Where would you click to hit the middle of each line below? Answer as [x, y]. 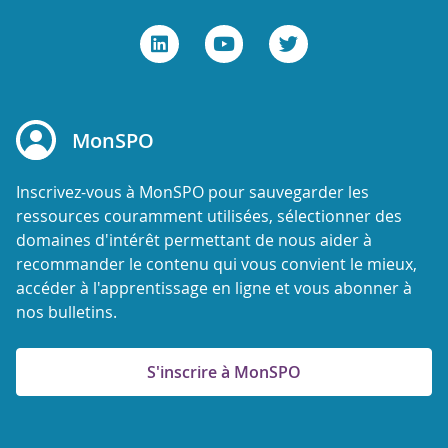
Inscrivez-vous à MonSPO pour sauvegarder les [192, 191]
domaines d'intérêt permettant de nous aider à [194, 239]
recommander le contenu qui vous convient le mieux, [216, 263]
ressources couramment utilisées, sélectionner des [209, 215]
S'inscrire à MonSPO [224, 371]
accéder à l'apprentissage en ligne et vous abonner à [214, 287]
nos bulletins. [66, 311]
